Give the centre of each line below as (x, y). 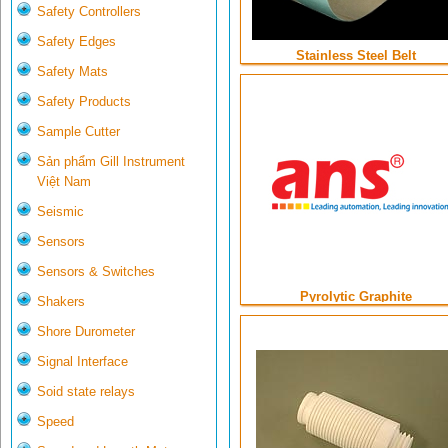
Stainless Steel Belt (355, 56)
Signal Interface (82, 362)
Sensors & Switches (96, 272)
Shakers (61, 302)
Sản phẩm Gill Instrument (111, 162)
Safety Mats (72, 72)
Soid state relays (86, 392)
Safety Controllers (89, 12)
